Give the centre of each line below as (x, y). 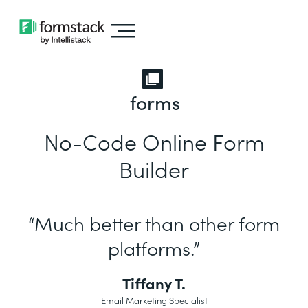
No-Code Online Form (154, 141)
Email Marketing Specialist (154, 300)
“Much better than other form (154, 223)
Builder (154, 169)
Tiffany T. (154, 283)
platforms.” (154, 247)
